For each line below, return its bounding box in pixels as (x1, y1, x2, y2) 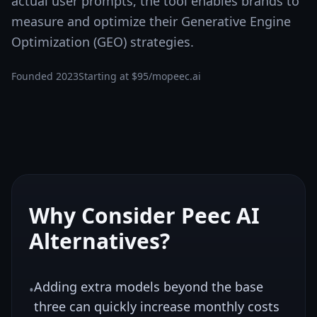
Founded (11, 69, 56, 83)
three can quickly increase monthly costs (34, 298, 279, 315)
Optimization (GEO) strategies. (11, 33, 194, 50)
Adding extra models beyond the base (34, 278, 263, 295)
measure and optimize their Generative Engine (11, 13, 291, 30)
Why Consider (29, 201, 181, 230)
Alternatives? (29, 226, 170, 255)
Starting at (79, 69, 132, 83)
